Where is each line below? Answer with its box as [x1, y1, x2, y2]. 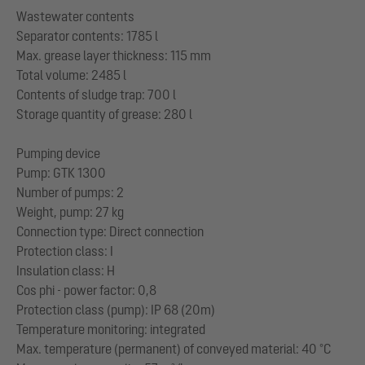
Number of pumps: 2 [16, 184, 124, 200]
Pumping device [16, 145, 100, 161]
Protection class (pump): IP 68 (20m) [16, 301, 215, 317]
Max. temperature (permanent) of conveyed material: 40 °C [16, 341, 331, 356]
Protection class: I [16, 243, 113, 258]
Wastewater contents [16, 8, 134, 24]
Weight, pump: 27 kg [16, 204, 124, 219]
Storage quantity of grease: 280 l [16, 106, 192, 121]
